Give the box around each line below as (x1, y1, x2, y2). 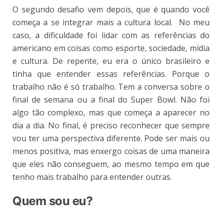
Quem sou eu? (12, 194, 93, 209)
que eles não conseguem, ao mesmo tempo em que (12, 159, 210, 170)
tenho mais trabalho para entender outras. (12, 171, 172, 183)
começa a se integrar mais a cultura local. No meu (12, 17, 210, 28)
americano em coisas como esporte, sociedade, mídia (12, 43, 210, 54)
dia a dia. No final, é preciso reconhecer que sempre (12, 120, 210, 131)
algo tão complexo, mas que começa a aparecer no (12, 107, 210, 118)
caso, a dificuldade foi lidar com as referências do (12, 30, 210, 41)
